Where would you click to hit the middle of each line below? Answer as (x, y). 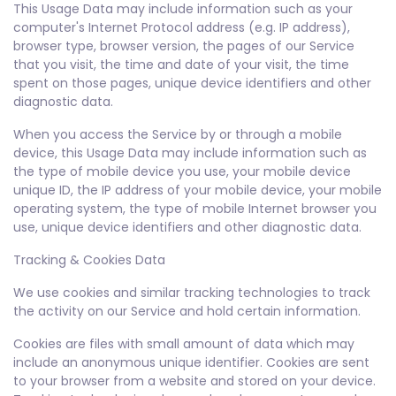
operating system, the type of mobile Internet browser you (195, 209)
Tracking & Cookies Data (89, 260)
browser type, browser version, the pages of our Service (184, 46)
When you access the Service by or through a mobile (178, 134)
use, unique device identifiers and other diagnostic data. (187, 227)
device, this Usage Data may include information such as (190, 153)
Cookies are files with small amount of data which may (184, 344)
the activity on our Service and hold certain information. (187, 311)
